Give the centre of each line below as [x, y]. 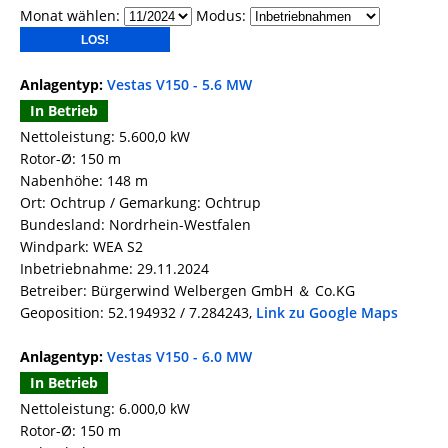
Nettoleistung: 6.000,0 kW [105, 409]
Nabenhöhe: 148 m [84, 181]
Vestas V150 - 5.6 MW [179, 85]
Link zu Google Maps [327, 313]
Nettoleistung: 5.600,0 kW [105, 137]
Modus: [221, 16]
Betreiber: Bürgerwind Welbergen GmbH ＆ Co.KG [187, 291]
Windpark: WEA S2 [81, 247]
